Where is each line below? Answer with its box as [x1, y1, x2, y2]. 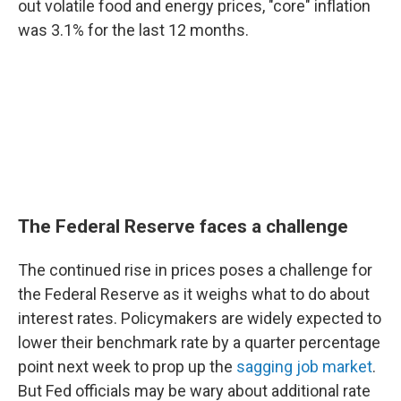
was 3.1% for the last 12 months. [18, 21, 249, 39]
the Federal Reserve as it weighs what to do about [18, 285, 370, 303]
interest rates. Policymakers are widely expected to [18, 309, 381, 328]
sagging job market [236, 357, 372, 376]
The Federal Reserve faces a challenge [18, 215, 348, 237]
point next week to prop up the [18, 357, 236, 376]
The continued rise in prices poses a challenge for [18, 260, 372, 279]
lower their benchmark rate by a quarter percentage [18, 333, 380, 352]
